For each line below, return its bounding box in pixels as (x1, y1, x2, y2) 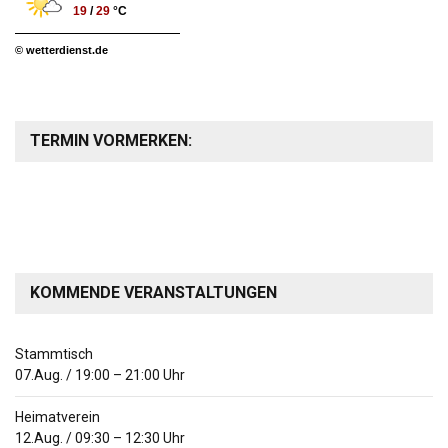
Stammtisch (15, 346, 93, 363)
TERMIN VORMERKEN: (30, 131, 192, 151)
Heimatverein (15, 409, 100, 426)
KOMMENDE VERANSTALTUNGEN (30, 283, 277, 303)
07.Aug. (15, 367, 63, 384)
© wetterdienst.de (15, 44, 108, 57)
